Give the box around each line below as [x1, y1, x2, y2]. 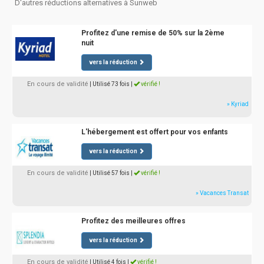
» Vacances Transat [196, 190, 249, 196]
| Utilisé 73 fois [90, 81, 130, 87]
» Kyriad [227, 101, 249, 107]
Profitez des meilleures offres [81, 217, 186, 225]
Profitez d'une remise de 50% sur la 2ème [81, 29, 225, 37]
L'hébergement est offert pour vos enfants [81, 128, 228, 136]
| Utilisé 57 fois [90, 170, 130, 176]
